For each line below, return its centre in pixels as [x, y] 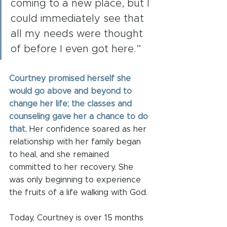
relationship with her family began [76, 142]
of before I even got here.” [76, 49]
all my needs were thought [78, 34]
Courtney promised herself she [71, 78]
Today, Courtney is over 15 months [78, 218]
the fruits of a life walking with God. [78, 192]
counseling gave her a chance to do [80, 116]
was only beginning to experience [76, 180]
